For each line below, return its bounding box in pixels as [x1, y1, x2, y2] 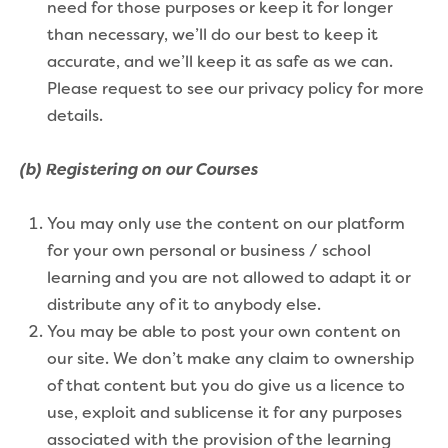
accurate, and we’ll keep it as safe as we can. [47, 54, 393, 71]
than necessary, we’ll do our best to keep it [47, 27, 378, 44]
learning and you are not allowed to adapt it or [47, 270, 411, 287]
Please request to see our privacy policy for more [47, 81, 424, 98]
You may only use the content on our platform [47, 216, 405, 233]
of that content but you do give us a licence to [47, 378, 405, 395]
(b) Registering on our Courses [20, 162, 259, 179]
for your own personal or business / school [47, 243, 371, 260]
